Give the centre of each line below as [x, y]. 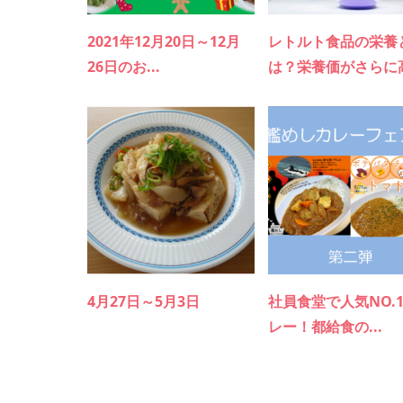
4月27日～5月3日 [143, 301]
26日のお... [124, 67]
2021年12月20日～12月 [164, 42]
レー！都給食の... [326, 326]
